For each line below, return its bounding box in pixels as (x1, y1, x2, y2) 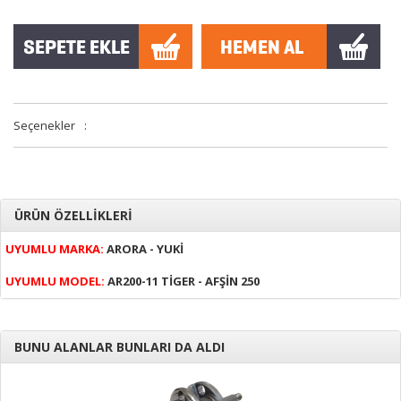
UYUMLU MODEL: (5, 273, 105, 289)
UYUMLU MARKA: (5, 241, 104, 257)
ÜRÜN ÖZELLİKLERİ (14, 207, 132, 224)
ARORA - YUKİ (104, 241, 183, 257)
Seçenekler (13, 117, 75, 133)
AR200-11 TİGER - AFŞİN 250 (105, 273, 260, 289)
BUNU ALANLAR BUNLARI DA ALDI (14, 338, 225, 355)
